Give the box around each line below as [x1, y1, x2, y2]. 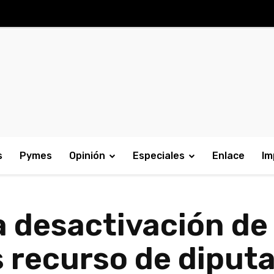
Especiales [133, 150, 185, 161]
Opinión [69, 150, 105, 161]
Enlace [212, 150, 245, 161]
